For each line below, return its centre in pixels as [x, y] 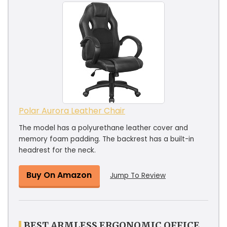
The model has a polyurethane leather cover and [103, 128]
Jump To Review [138, 175]
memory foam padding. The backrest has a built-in [106, 139]
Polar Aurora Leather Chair [72, 110]
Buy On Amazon [59, 175]
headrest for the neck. [57, 150]
